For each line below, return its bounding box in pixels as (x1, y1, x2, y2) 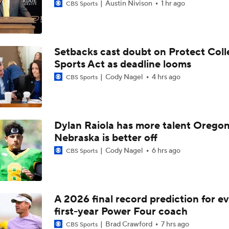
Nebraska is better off (54, 131, 157, 145)
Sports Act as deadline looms (54, 58, 191, 71)
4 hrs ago (151, 73, 180, 82)
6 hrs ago (151, 146, 180, 155)
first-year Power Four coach (54, 205, 188, 218)
